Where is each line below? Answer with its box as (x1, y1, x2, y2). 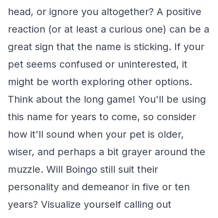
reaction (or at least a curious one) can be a (8, 23, 209, 35)
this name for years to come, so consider (8, 111, 196, 123)
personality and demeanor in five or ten (8, 181, 190, 193)
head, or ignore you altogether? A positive (8, 6, 201, 18)
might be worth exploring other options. (8, 76, 192, 88)
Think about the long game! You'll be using (8, 93, 206, 105)
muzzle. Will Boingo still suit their (8, 163, 158, 175)
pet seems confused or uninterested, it (8, 58, 187, 70)
